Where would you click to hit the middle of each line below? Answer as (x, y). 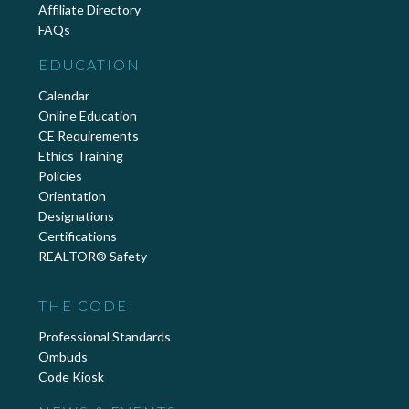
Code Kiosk (71, 376)
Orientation (72, 196)
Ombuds (63, 356)
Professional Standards (105, 336)
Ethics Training (81, 156)
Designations (76, 216)
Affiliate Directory (89, 10)
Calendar (64, 96)
